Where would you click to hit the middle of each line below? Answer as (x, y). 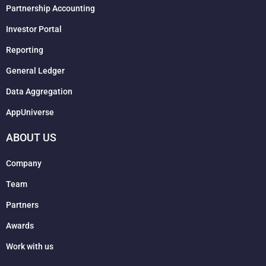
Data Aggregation (39, 91)
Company (24, 163)
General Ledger (35, 71)
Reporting (25, 50)
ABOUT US (31, 137)
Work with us (30, 246)
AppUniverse (30, 112)
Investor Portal (34, 29)
